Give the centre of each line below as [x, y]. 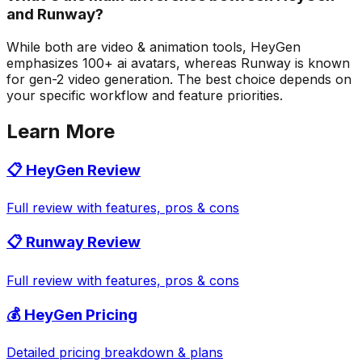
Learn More [61, 131]
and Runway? [55, 15]
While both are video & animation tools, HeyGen [154, 46]
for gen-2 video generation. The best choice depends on [179, 79]
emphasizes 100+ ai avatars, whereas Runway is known [178, 63]
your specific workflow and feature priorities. [145, 95]
